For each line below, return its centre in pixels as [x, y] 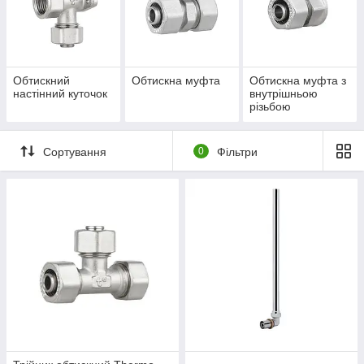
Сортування [75, 152]
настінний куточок [60, 94]
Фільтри [237, 152]
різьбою [271, 107]
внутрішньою [284, 94]
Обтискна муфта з [298, 81]
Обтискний [41, 81]
